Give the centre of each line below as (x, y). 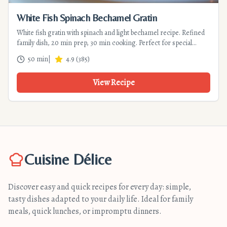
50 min (38, 59)
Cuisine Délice (68, 159)
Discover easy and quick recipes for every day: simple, (100, 187)
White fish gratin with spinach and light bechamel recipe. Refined (111, 33)
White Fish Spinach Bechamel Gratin (87, 17)
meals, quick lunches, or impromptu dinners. (85, 211)
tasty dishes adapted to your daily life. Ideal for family (101, 199)
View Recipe (113, 83)
